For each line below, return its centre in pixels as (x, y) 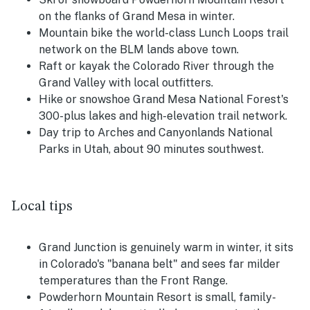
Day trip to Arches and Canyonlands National (156, 133)
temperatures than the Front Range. (133, 281)
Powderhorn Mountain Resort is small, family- (157, 298)
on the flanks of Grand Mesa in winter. (137, 17)
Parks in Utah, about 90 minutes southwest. (151, 149)
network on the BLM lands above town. (139, 50)
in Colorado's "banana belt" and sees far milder (159, 264)
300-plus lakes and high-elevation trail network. (163, 116)
